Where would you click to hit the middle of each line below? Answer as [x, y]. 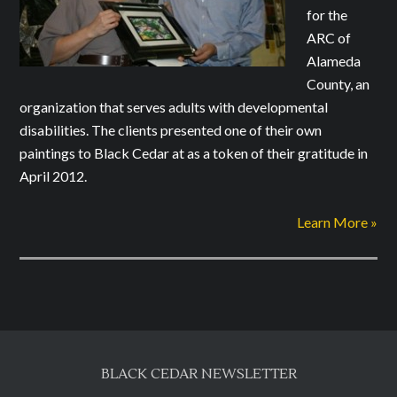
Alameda [334, 60]
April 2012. [54, 175]
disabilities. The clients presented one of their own [171, 129]
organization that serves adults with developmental [174, 106]
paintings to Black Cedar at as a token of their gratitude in [194, 152]
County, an [339, 83]
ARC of [329, 37]
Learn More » [337, 222]
